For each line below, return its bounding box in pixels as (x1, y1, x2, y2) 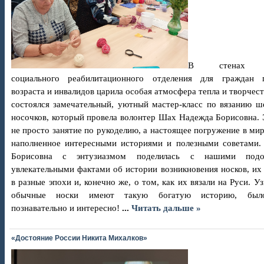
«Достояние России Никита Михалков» (11, 234, 147, 242)
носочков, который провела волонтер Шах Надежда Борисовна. (11, 112, 260, 123)
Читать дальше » (131, 203, 201, 213)
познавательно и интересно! (11, 203, 120, 213)
